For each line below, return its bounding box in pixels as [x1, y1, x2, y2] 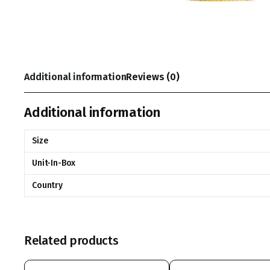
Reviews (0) [126, 71, 180, 83]
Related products [24, 233, 119, 248]
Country [32, 180, 63, 190]
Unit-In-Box [32, 157, 76, 168]
